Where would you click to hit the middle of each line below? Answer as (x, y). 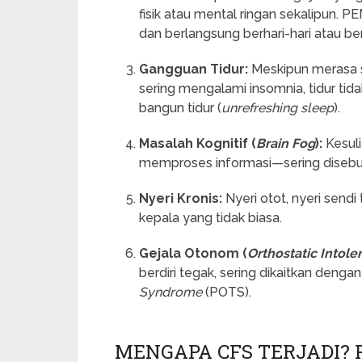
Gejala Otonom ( (194, 253)
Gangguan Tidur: (194, 69)
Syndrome (171, 292)
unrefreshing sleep (278, 107)
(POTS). (227, 292)
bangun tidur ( (181, 107)
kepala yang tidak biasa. (211, 217)
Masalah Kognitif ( (198, 143)
